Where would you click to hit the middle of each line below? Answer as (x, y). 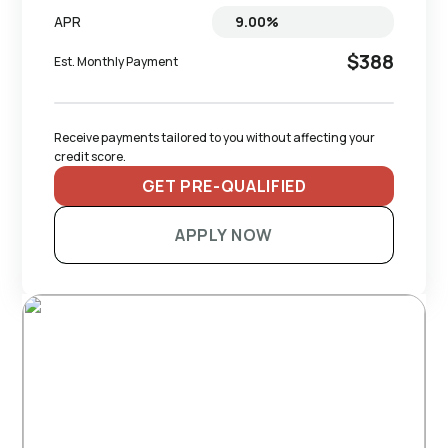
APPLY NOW (224, 234)
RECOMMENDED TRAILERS (183, 259)
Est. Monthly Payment (116, 62)
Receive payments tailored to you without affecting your (216, 137)
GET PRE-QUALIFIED (224, 185)
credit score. (90, 156)
